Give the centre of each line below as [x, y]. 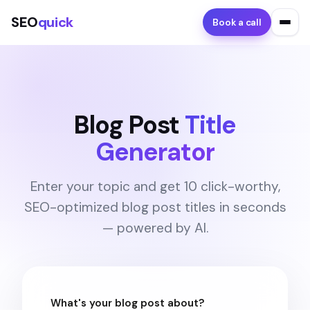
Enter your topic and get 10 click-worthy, [155, 186]
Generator [155, 152]
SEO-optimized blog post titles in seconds [155, 207]
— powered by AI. [155, 228]
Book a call [237, 22]
